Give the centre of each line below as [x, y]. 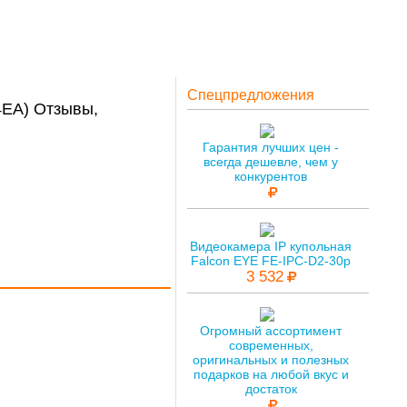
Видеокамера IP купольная [271, 246]
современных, [271, 345]
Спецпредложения [250, 95]
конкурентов [271, 176]
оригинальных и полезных [271, 359]
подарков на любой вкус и [271, 374]
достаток [271, 388]
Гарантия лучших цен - [271, 147]
